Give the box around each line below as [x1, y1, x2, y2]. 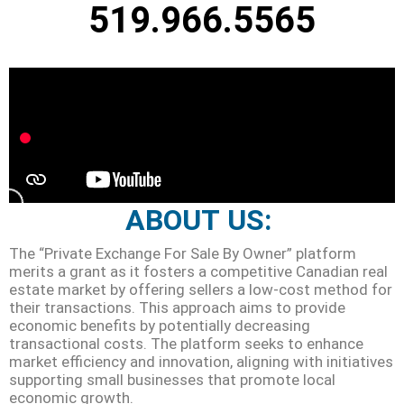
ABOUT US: [125, 203, 271, 237]
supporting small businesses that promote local [9, 371, 335, 389]
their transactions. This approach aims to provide [9, 298, 345, 317]
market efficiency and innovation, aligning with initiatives [9, 353, 393, 371]
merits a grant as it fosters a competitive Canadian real [9, 262, 388, 280]
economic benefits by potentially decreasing [9, 317, 310, 335]
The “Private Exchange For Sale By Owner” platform [9, 244, 356, 262]
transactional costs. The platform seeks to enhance [9, 335, 363, 353]
